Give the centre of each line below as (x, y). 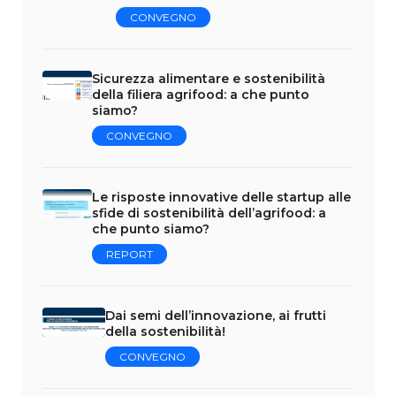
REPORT (129, 254)
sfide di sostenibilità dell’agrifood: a (209, 213)
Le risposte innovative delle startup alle (221, 197)
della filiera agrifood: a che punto (201, 94)
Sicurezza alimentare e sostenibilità (209, 78)
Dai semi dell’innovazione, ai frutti (215, 315)
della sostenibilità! (165, 331)
